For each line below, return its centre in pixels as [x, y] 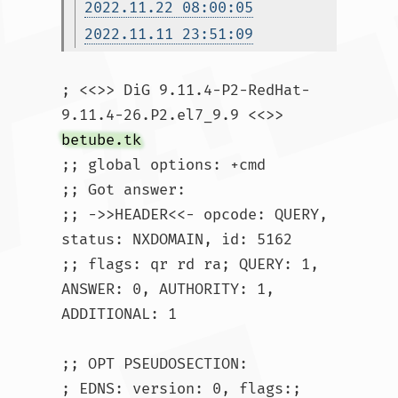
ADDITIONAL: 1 [119, 314]
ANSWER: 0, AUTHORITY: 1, [168, 289]
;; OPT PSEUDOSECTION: [155, 364]
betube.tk [101, 140]
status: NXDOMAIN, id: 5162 [177, 239]
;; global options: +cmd [163, 165]
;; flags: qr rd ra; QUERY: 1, [190, 264]
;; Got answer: [123, 190]
